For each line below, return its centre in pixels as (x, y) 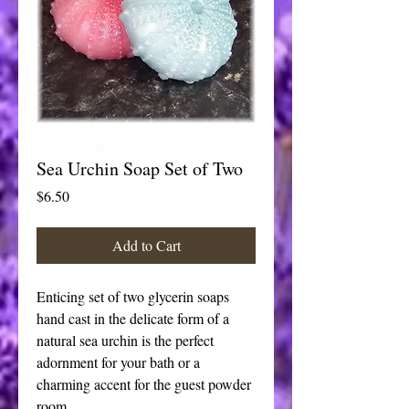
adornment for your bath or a (118, 362)
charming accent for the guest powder (144, 384)
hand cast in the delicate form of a (133, 318)
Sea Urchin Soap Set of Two (140, 168)
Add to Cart (146, 245)
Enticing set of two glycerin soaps (133, 296)
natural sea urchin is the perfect (125, 340)
